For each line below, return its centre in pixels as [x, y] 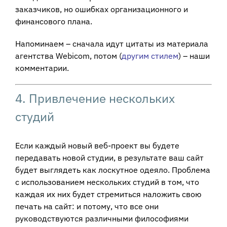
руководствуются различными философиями [102, 218]
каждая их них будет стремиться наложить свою [108, 194]
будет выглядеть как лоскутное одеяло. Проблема [113, 169]
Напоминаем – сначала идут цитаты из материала [112, 44]
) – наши [194, 56]
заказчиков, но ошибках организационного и [102, 9]
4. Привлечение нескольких [95, 99]
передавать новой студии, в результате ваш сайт [109, 157]
